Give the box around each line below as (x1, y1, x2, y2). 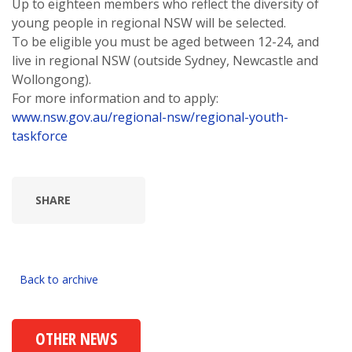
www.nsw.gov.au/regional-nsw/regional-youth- (12, 108, 288, 126)
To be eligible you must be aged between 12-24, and (12, 33, 319, 50)
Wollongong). (12, 71, 91, 88)
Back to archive (20, 272, 98, 287)
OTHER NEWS (35, 328, 117, 350)
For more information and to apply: (12, 90, 218, 107)
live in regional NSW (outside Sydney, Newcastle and (12, 52, 318, 69)
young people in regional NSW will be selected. (12, 14, 286, 31)
